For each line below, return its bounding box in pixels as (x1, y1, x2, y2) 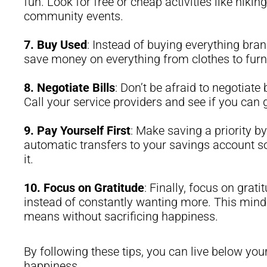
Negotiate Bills (37, 80, 115, 95)
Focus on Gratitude (44, 180, 144, 195)
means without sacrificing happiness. (24, 209, 218, 223)
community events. (24, 8, 123, 23)
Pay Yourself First (37, 123, 131, 138)
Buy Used (37, 37, 87, 52)
